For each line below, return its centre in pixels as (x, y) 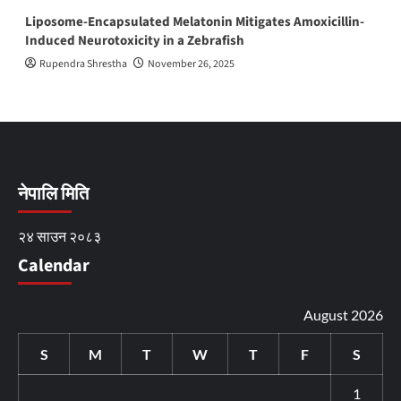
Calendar (54, 265)
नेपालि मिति (53, 194)
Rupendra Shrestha (83, 64)
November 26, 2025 (191, 64)
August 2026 (343, 314)
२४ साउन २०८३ (60, 235)
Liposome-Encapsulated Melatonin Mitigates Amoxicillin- (194, 21)
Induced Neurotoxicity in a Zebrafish (134, 40)
